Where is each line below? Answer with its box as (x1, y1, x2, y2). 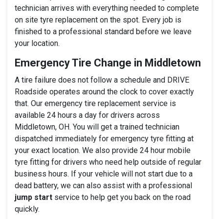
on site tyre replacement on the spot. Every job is (15, 15, 181, 24)
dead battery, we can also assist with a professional (15, 180, 192, 190)
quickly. (15, 204, 40, 214)
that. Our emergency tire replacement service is (15, 98, 176, 108)
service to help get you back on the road (52, 192, 191, 202)
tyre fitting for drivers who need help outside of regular (15, 157, 201, 167)
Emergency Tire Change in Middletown (15, 56, 201, 69)
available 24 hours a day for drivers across (15, 110, 160, 120)
